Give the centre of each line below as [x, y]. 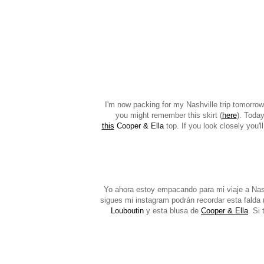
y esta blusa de [172, 211]
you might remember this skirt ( [169, 115]
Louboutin [127, 211]
